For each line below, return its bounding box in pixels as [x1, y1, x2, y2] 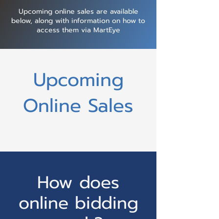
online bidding [18, 190, 138, 216]
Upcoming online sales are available [18, 6, 138, 17]
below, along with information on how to [11, 16, 145, 26]
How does [37, 170, 119, 196]
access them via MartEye [36, 25, 120, 35]
